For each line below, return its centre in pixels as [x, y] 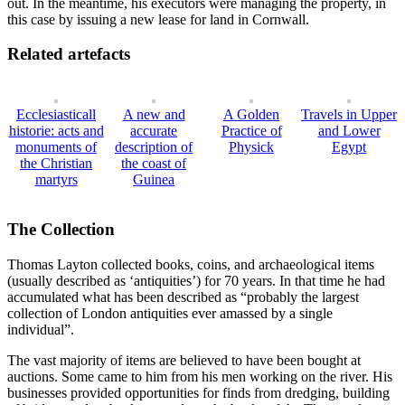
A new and [154, 115]
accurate [154, 131]
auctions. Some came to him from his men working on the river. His [200, 376]
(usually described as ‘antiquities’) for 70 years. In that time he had [196, 280]
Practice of [251, 131]
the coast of [154, 164]
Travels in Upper [349, 115]
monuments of [56, 147]
